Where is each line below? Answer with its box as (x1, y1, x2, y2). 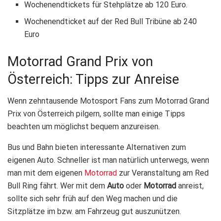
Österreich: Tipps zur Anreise (7, 71, 179, 87)
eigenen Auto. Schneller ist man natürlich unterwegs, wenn (7, 155, 209, 165)
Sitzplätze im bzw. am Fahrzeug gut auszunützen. (7, 207, 181, 217)
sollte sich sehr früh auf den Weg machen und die (7, 194, 178, 204)
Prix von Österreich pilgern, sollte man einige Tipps (7, 109, 185, 119)
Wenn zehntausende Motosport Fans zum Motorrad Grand (7, 96, 209, 106)
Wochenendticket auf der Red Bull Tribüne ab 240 (24, 16, 197, 26)
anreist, (176, 181, 204, 191)
